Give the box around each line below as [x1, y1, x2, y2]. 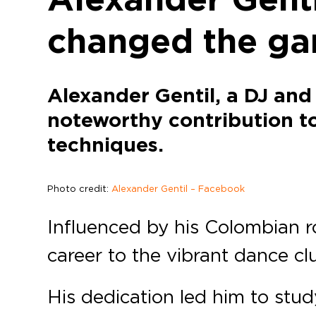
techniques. [47, 132, 164, 158]
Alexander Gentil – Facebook [111, 183, 245, 195]
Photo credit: [47, 183, 112, 195]
